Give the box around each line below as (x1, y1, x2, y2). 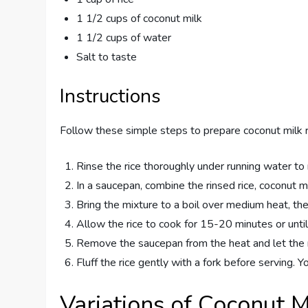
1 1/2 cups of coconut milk (76, 11, 203, 26)
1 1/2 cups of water (76, 30, 172, 45)
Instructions (60, 83, 162, 109)
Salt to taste (76, 49, 137, 65)
